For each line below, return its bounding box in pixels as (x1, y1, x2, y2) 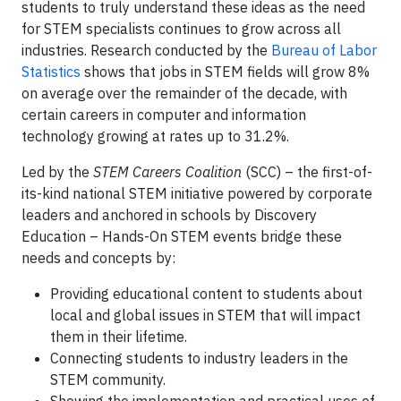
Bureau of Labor (271, 41, 377, 59)
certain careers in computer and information (21, 106, 306, 124)
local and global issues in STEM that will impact (50, 306, 361, 324)
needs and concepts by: (21, 249, 175, 267)
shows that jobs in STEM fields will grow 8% (81, 63, 370, 81)
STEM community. (50, 371, 166, 388)
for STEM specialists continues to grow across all (21, 20, 341, 38)
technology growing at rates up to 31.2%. (21, 127, 289, 145)
